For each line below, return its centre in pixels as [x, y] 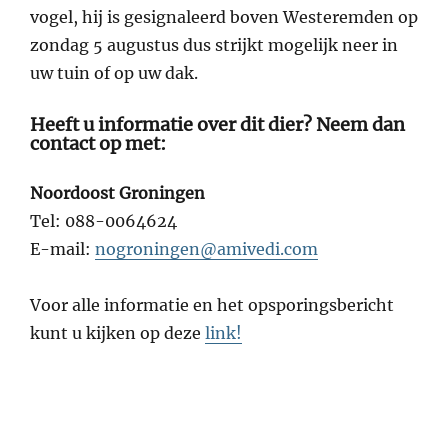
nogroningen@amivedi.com [206, 249]
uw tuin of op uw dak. [114, 72]
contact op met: [98, 143]
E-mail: [62, 249]
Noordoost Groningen [117, 193]
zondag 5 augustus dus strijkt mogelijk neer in [214, 44]
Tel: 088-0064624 [103, 221]
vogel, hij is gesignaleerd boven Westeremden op [224, 16]
